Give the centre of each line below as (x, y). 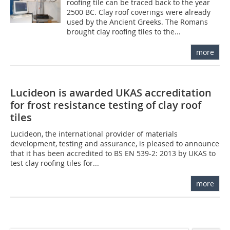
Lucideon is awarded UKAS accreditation (111, 92)
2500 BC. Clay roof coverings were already (139, 12)
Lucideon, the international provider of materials (94, 133)
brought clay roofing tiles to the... (124, 31)
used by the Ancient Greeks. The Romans (138, 22)
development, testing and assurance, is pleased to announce (115, 143)
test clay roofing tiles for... (55, 163)
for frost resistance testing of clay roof (106, 105)
